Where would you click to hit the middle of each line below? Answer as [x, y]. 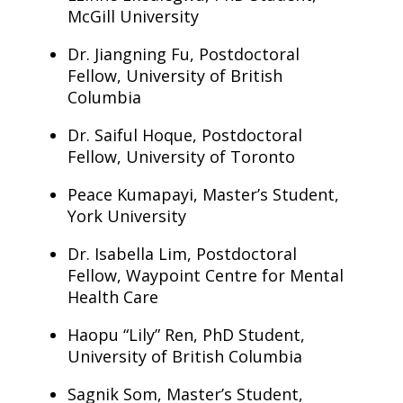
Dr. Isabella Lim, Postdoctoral [182, 254]
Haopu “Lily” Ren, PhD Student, [186, 335]
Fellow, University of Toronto [181, 157]
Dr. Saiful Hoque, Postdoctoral [184, 135]
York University [126, 216]
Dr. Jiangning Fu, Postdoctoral [183, 54]
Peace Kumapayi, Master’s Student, [203, 194]
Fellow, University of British [175, 76]
